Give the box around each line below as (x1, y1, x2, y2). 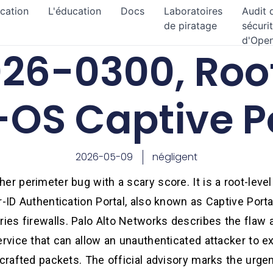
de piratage (164, 19, 217, 32)
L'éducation (48, 5, 101, 17)
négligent (152, 150, 197, 164)
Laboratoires (164, 5, 222, 17)
